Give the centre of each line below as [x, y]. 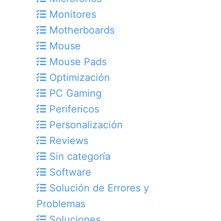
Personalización [85, 125]
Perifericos [73, 109]
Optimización [78, 77]
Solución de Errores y [98, 188]
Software [69, 172]
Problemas [61, 203]
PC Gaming [74, 93]
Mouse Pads [76, 61]
